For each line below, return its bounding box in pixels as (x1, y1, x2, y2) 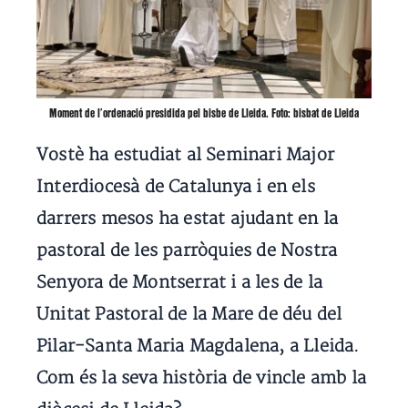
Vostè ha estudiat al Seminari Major (36, 145, 335, 166)
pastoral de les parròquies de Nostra (36, 240, 338, 261)
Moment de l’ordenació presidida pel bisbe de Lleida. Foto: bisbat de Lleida (49, 109, 359, 119)
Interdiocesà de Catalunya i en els (36, 177, 315, 198)
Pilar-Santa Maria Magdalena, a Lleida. (36, 336, 360, 357)
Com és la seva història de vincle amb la (36, 368, 367, 389)
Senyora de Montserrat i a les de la (36, 272, 323, 293)
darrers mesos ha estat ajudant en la (36, 209, 339, 229)
